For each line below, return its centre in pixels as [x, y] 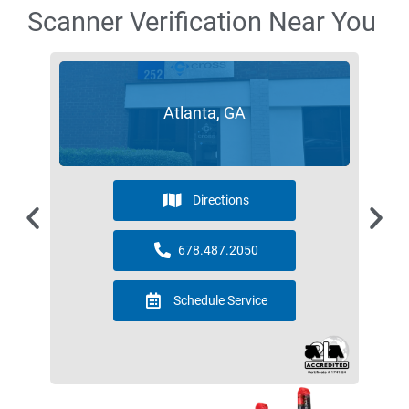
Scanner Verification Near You [202, 21]
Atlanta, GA [204, 113]
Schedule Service [220, 301]
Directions [220, 200]
